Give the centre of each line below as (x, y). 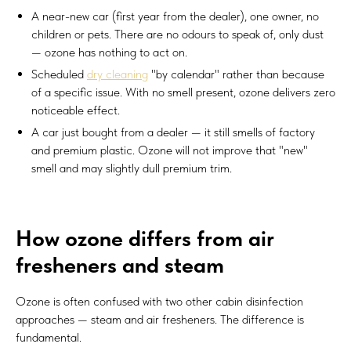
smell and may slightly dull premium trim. (132, 168)
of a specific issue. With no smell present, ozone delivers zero (183, 92)
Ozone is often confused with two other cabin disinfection (159, 301)
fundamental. (49, 337)
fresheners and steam (120, 264)
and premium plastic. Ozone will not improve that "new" (170, 150)
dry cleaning (118, 74)
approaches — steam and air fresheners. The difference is (160, 319)
